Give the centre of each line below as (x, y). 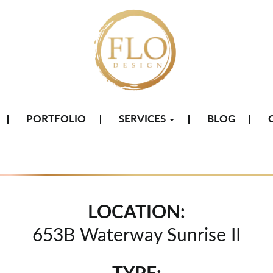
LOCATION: (136, 211)
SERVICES (143, 119)
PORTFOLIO (56, 119)
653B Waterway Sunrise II (136, 234)
